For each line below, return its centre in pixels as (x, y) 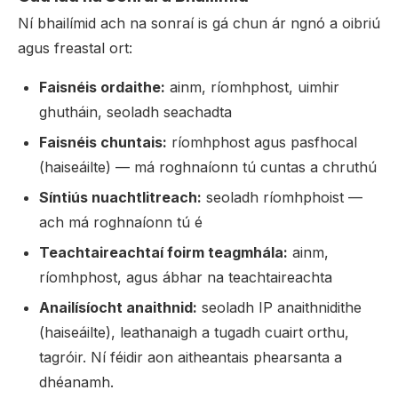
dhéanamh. (76, 382)
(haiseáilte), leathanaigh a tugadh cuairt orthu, (194, 332)
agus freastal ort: (75, 48)
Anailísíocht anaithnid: (118, 307)
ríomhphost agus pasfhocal (262, 142)
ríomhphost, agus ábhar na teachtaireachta (186, 277)
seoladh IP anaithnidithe (279, 307)
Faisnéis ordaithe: (102, 87)
